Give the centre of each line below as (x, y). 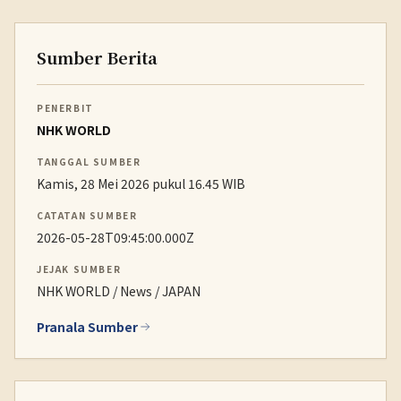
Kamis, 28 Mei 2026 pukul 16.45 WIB (141, 183)
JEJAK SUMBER (79, 269)
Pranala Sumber (87, 327)
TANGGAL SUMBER (89, 162)
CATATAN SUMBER (87, 215)
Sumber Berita (97, 57)
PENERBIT (65, 108)
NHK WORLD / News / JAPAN (119, 291)
